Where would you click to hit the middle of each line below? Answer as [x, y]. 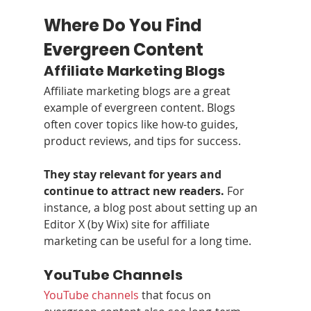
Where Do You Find [124, 25]
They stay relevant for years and [134, 174]
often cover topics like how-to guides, [142, 124]
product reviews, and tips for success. [142, 141]
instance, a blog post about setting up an [152, 208]
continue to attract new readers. [134, 191]
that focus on [176, 295]
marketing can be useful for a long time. [147, 241]
